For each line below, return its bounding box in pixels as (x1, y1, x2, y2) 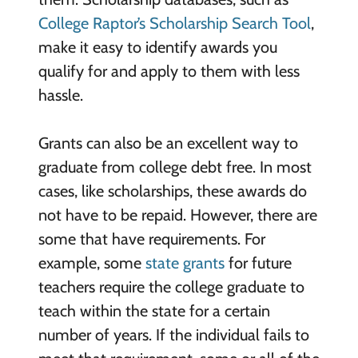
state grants (145, 253, 225, 272)
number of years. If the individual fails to (38, 324, 309, 344)
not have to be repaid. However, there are (38, 205, 317, 225)
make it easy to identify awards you (38, 37, 277, 57)
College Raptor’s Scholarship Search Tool (38, 13, 311, 33)
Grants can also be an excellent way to (38, 133, 298, 153)
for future (224, 253, 292, 272)
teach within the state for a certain (38, 300, 270, 320)
